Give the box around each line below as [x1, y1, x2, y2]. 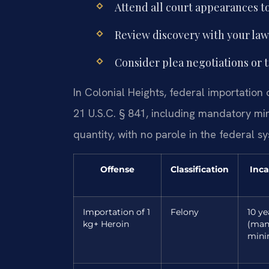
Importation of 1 [83, 207, 150, 217]
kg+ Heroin [83, 219, 129, 229]
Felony [171, 207, 199, 217]
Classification [171, 164, 229, 174]
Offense [100, 164, 134, 174]
